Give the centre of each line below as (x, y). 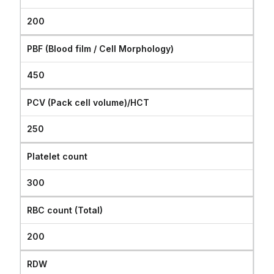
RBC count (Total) (65, 210)
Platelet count (57, 156)
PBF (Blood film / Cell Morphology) (101, 49)
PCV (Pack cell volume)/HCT (88, 102)
